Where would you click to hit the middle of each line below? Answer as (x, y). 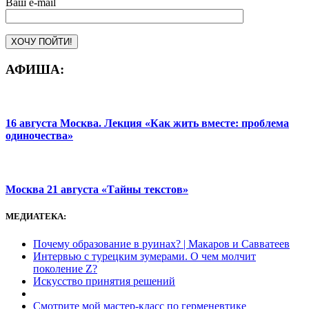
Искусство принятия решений (104, 281)
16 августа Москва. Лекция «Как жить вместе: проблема (147, 123)
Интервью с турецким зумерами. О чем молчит (144, 256)
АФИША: (35, 69)
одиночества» (39, 135)
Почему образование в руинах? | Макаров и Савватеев (161, 243)
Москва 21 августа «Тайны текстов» (97, 190)
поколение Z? (65, 268)
